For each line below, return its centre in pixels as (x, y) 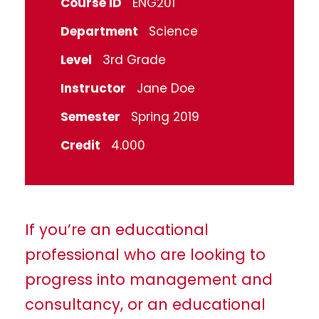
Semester (90, 116)
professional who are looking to (145, 254)
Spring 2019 (165, 116)
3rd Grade (134, 59)
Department (99, 31)
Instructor (93, 88)
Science (173, 31)
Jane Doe (166, 88)
